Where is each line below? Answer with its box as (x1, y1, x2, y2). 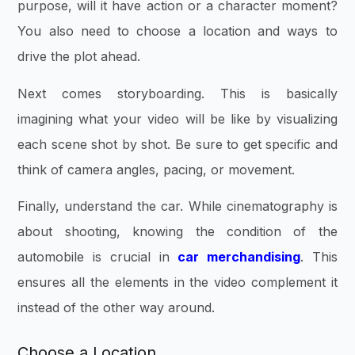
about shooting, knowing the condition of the (17, 223, 338, 239)
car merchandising (177, 248, 300, 265)
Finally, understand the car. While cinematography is (17, 197, 338, 214)
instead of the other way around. (17, 299, 219, 315)
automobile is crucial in (17, 248, 178, 265)
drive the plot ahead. (17, 48, 141, 65)
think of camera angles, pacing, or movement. (17, 161, 300, 177)
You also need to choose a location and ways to (17, 23, 338, 40)
